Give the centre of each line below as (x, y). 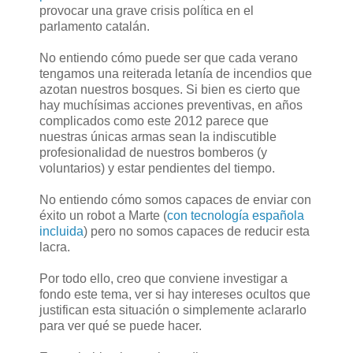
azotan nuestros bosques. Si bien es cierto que (170, 90)
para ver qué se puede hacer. (121, 326)
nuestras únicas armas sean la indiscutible (158, 137)
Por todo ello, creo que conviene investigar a (163, 279)
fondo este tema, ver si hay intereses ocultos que (175, 295)
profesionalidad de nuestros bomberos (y (153, 153)
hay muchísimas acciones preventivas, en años (171, 106)
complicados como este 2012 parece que (154, 121)
